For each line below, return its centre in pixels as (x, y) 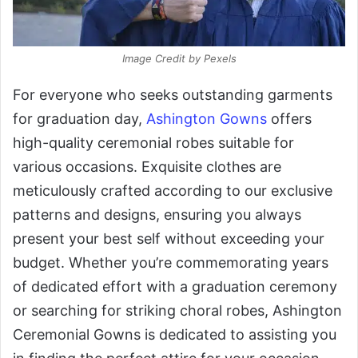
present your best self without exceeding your (169, 238)
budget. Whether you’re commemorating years (171, 262)
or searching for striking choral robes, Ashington (177, 310)
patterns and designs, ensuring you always (157, 214)
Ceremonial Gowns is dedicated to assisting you (175, 334)
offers (289, 118)
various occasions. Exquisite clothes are (147, 166)
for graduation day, (80, 118)
